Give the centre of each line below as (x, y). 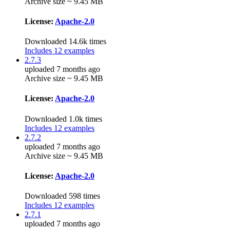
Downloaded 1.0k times (63, 119)
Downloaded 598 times (62, 196)
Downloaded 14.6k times (65, 42)
